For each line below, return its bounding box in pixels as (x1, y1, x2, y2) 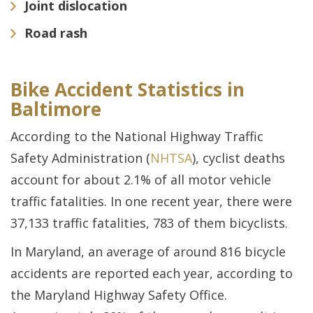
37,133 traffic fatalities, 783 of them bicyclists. (10, 214, 288, 231)
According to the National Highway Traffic (10, 128, 263, 145)
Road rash (24, 24, 87, 41)
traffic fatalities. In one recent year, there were (10, 193, 292, 210)
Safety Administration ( (10, 150, 150, 166)
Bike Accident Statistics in (10, 77, 245, 102)
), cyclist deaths (192, 150, 285, 166)
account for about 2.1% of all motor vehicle (10, 171, 271, 188)
